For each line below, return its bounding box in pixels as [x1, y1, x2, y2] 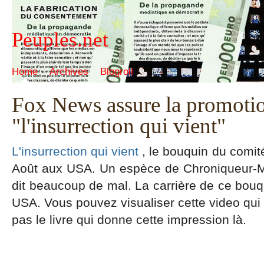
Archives [49, 66, 88, 77]
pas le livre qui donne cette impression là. [12, 213, 246, 226]
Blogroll [100, 66, 133, 77]
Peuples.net [12, 28, 108, 51]
